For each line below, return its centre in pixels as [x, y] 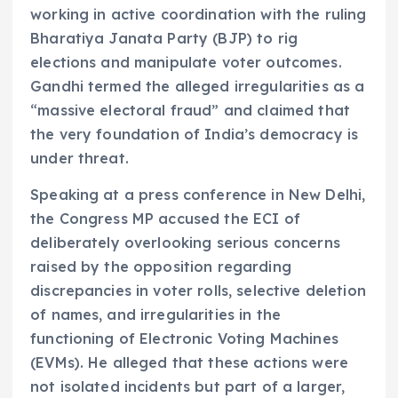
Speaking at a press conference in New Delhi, [198, 195]
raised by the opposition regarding [161, 267]
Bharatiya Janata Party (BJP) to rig [164, 39]
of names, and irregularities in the [156, 315]
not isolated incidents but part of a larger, [188, 387]
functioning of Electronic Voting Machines [184, 339]
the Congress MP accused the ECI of [165, 219]
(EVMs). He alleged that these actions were [189, 363]
